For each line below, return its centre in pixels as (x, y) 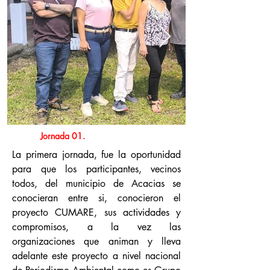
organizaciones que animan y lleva (96, 241)
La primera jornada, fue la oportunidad (96, 155)
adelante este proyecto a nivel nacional (96, 256)
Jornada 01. (63, 136)
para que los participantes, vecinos (96, 169)
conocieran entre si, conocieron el (96, 198)
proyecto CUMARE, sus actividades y (96, 212)
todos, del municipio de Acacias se (96, 184)
